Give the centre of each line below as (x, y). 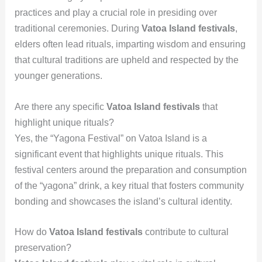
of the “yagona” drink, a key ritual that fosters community (129, 185)
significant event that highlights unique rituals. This (119, 154)
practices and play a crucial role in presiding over (116, 13)
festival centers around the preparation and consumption (130, 170)
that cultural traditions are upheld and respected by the (126, 60)
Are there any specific (60, 106)
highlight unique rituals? (64, 122)
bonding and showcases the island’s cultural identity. (123, 201)
